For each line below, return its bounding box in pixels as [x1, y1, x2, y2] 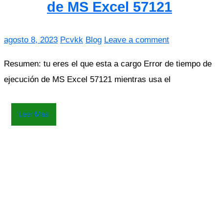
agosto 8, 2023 [4, 35, 58, 45]
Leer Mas [19, 110, 49, 119]
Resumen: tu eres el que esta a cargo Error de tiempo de [4, 59, 212, 69]
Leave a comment [104, 35, 169, 45]
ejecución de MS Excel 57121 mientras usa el [4, 75, 171, 85]
